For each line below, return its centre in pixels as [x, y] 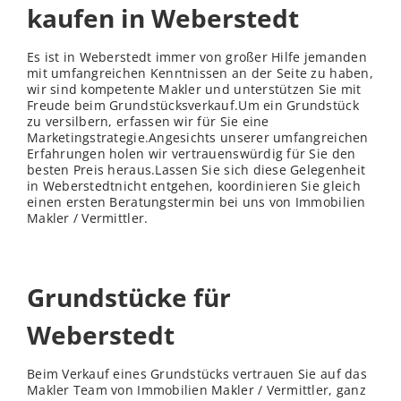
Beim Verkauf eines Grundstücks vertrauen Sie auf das [197, 374]
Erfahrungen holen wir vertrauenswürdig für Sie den [192, 154]
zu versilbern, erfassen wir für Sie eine [148, 122]
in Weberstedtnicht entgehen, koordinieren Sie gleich [194, 186]
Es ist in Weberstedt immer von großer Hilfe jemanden [197, 57]
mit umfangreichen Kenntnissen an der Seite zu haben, [200, 73]
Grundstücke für [129, 298]
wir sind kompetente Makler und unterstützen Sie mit [194, 90]
